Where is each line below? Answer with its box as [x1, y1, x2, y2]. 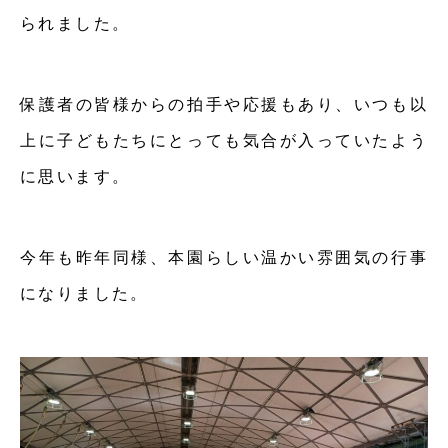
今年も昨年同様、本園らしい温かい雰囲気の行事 [20, 249, 428, 267]
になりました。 [20, 285, 149, 303]
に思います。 [20, 168, 131, 186]
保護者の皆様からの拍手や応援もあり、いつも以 [20, 96, 428, 114]
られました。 [20, 15, 131, 33]
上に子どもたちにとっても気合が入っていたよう [20, 132, 428, 150]
